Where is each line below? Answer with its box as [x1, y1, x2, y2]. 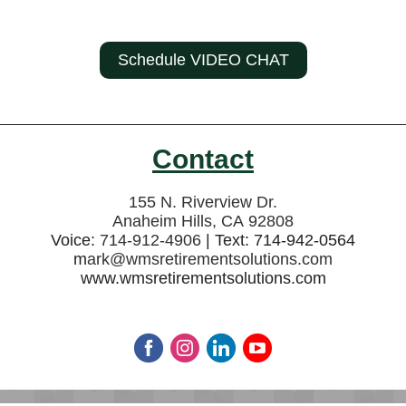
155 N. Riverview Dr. [129, 193, 277, 211]
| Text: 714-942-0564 [201, 231, 355, 249]
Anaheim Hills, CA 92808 [112, 212, 294, 230]
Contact [152, 144, 254, 174]
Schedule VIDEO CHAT [117, 51, 289, 69]
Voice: [51, 231, 100, 249]
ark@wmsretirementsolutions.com [87, 250, 333, 268]
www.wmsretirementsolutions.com [80, 269, 326, 287]
